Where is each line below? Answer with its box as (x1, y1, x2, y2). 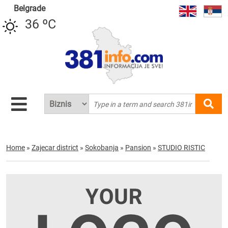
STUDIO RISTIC (158, 144, 205, 152)
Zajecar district (32, 144, 78, 152)
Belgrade (13, 4, 45, 13)
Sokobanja (85, 144, 119, 152)
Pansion (125, 144, 151, 152)
